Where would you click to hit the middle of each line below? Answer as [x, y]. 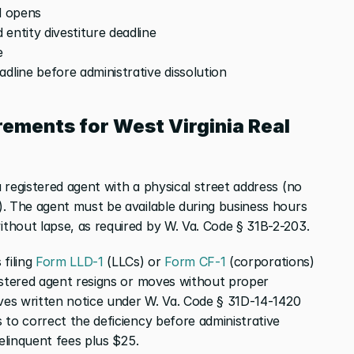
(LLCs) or [132, 261]
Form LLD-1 [68, 261]
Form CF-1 [193, 261]
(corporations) [270, 261]
